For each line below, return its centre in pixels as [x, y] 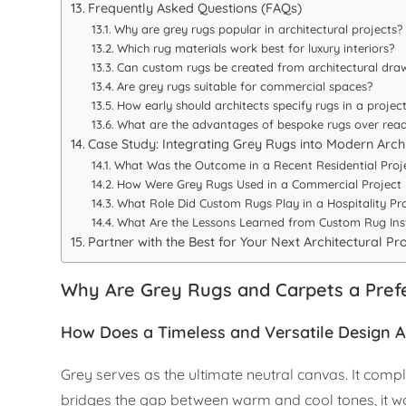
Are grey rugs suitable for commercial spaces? [244, 87]
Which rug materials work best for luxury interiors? [255, 48]
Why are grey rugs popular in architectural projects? [258, 29]
